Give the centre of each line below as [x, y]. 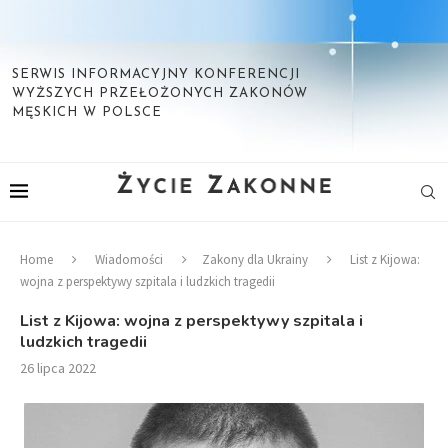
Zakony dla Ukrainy [255, 259]
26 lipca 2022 [58, 368]
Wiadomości [129, 259]
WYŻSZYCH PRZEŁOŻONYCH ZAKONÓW [160, 93]
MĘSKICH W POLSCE [87, 112]
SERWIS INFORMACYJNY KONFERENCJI [156, 74]
